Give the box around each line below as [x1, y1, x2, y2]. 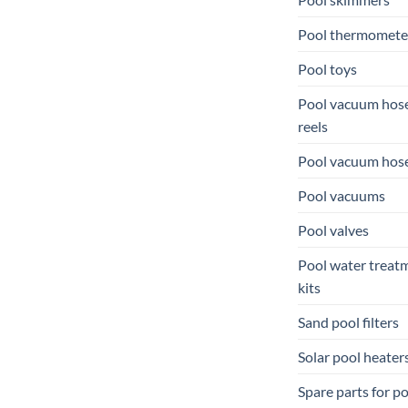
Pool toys [298, 59, 357, 77]
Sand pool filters [298, 312, 399, 331]
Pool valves [298, 220, 369, 239]
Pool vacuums [298, 186, 385, 204]
